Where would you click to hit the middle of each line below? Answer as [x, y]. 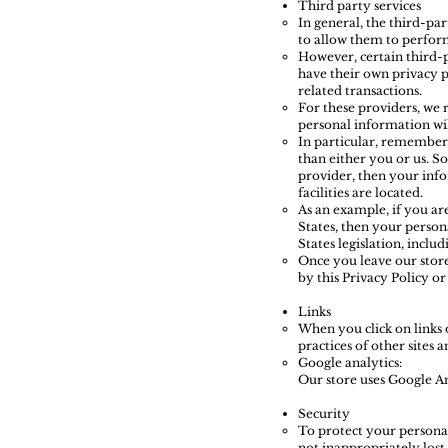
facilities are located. [360, 193]
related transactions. [360, 91]
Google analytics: [350, 363]
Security [324, 414]
